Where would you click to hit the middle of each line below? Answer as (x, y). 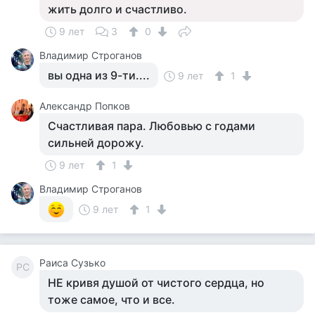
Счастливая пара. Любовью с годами (152, 126)
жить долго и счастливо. (117, 9)
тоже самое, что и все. (111, 300)
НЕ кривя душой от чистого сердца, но (156, 283)
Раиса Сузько (72, 263)
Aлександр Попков (85, 106)
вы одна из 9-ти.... (99, 75)
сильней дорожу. (96, 143)
